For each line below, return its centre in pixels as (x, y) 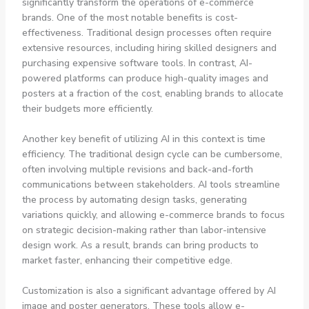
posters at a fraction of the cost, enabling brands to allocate (152, 93)
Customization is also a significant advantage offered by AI (149, 291)
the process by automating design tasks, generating (134, 200)
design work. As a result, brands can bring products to (140, 246)
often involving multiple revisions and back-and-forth (137, 170)
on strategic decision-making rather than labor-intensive (144, 230)
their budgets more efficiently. (87, 108)
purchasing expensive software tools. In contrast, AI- (137, 63)
